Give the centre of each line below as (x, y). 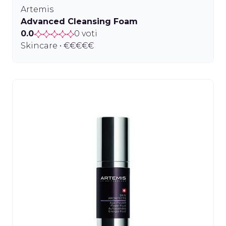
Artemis (37, 10)
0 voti (86, 34)
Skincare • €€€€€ (57, 46)
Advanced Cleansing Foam (79, 22)
